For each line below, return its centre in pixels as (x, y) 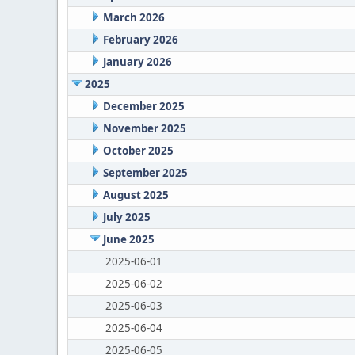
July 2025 (126, 217)
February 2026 (140, 40)
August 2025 (136, 195)
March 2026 (134, 17)
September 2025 (145, 173)
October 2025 (138, 151)
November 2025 (144, 128)
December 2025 (143, 106)
